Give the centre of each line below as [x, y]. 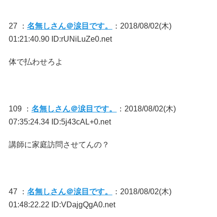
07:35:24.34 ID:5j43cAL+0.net [60, 122]
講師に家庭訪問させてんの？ [59, 145]
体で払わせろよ [36, 62]
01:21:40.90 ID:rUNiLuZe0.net [60, 39]
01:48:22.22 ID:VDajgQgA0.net [62, 205]
